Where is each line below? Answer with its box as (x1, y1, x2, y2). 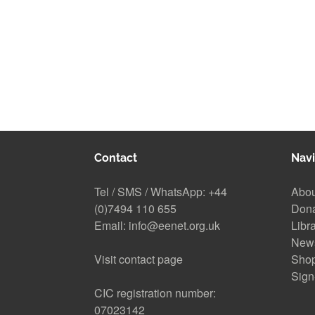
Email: (94, 217, 129, 233)
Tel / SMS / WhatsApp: (94, 183, 209, 200)
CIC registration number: (94, 284, 217, 301)
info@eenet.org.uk (129, 217, 221, 233)
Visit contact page (94, 250, 184, 267)
